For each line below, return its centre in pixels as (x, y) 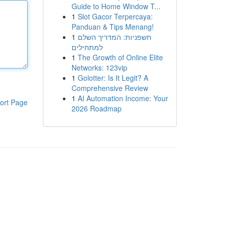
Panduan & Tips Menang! (112, 27)
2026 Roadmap (96, 108)
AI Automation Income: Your (123, 98)
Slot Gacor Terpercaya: (115, 16)
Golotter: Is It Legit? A (113, 78)
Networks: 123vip (99, 67)
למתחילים (87, 47)
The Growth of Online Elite (120, 57)
